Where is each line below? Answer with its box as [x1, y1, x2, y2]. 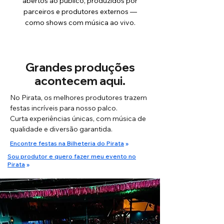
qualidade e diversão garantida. [10, 124, 112, 133]
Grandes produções [25, 60, 135, 74]
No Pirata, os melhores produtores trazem [10, 93, 147, 102]
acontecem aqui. [34, 73, 125, 88]
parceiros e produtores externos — [23, 7, 137, 16]
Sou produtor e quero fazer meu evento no [7, 152, 136, 160]
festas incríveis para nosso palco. [10, 103, 117, 112]
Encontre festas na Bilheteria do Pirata [10, 139, 124, 147]
